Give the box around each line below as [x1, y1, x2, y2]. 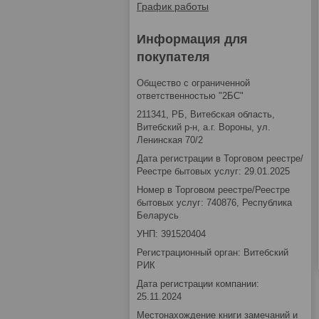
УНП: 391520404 [137, 229, 206, 240]
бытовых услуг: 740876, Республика [137, 197, 292, 209]
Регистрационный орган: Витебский [137, 247, 288, 258]
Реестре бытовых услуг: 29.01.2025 [137, 166, 290, 177]
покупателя [137, 50, 210, 65]
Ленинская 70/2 [137, 135, 203, 146]
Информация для [137, 32, 248, 47]
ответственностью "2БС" [137, 90, 244, 102]
